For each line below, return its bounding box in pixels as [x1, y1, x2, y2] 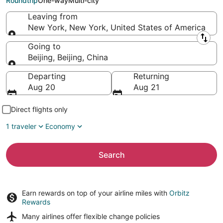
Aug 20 [28, 82, 55, 92]
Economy [45, 122, 75, 130]
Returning [133, 71, 169, 81]
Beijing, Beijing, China [28, 52, 108, 62]
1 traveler [6, 122, 36, 130]
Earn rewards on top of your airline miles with [22, 189, 169, 197]
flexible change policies [84, 212, 160, 221]
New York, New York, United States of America [28, 22, 206, 32]
